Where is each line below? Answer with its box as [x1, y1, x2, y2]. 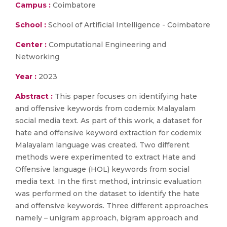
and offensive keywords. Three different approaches [15, 201, 208, 210]
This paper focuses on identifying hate [55, 92, 197, 101]
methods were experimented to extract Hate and [15, 153, 196, 162]
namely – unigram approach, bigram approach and [15, 213, 198, 222]
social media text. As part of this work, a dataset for [15, 116, 202, 125]
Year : [15, 72, 36, 81]
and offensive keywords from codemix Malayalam [15, 104, 196, 113]
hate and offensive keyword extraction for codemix [15, 128, 202, 137]
